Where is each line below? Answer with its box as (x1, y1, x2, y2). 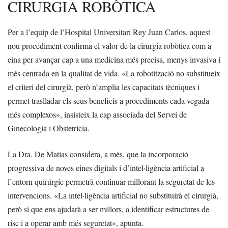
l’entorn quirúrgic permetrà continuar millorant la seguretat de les (8, 176, 215, 187)
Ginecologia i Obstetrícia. (8, 123, 90, 134)
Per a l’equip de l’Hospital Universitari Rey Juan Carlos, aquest (8, 26, 210, 38)
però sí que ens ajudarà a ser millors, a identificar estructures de (8, 204, 209, 215)
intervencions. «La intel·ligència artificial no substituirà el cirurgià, (8, 190, 218, 201)
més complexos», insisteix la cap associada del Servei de (8, 109, 187, 120)
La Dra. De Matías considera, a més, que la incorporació (8, 149, 188, 160)
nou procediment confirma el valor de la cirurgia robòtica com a (8, 40, 211, 51)
